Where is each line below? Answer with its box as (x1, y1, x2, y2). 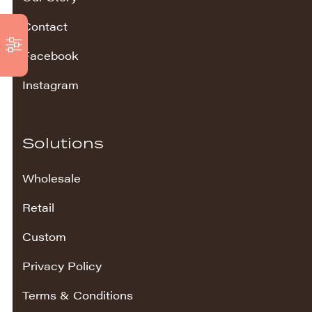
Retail (22, 199, 54, 215)
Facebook (22, 47, 79, 63)
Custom (22, 228, 66, 244)
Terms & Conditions (22, 287, 133, 303)
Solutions (22, 133, 104, 153)
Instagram (22, 77, 79, 93)
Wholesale (22, 170, 81, 186)
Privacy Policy (22, 258, 102, 274)
